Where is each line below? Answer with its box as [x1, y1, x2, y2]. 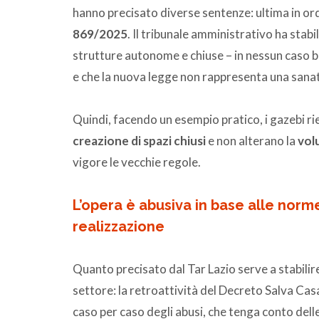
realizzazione [73, 217, 164, 235]
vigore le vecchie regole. [73, 154, 201, 169]
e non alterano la [208, 132, 298, 148]
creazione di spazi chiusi [73, 132, 208, 148]
